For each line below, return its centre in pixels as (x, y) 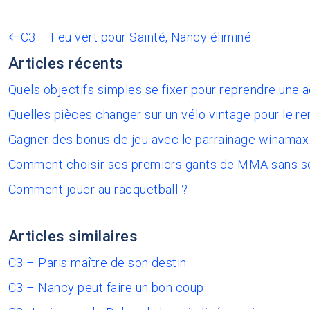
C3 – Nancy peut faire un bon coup (106, 288)
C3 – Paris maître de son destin (98, 263)
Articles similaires (73, 236)
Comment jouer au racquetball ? (98, 189)
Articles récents (66, 63)
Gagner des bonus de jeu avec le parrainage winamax (158, 139)
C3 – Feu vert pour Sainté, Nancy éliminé (136, 37)
